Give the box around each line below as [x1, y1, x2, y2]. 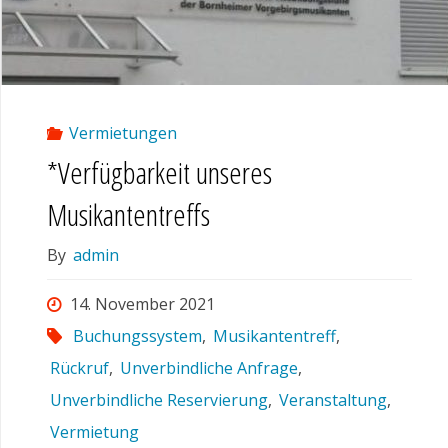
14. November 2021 [70, 293, 216, 316]
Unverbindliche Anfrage [120, 357, 299, 380]
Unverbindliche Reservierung [50, 389, 269, 412]
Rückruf [50, 357, 110, 380]
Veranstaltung [279, 389, 388, 412]
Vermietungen [69, 122, 178, 145]
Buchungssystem [73, 325, 203, 348]
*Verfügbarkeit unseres [46, 152, 272, 194]
